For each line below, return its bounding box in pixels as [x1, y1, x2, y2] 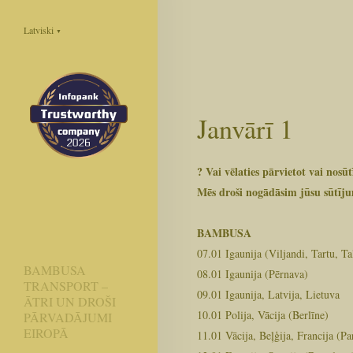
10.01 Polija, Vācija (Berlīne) [197, 307, 329, 322]
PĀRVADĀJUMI [24, 308, 112, 325]
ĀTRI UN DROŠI [24, 292, 116, 310]
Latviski [24, 24, 56, 36]
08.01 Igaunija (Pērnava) [197, 266, 308, 281]
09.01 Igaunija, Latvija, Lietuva [197, 286, 340, 302]
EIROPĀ [24, 324, 69, 341]
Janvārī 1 [197, 110, 293, 147]
